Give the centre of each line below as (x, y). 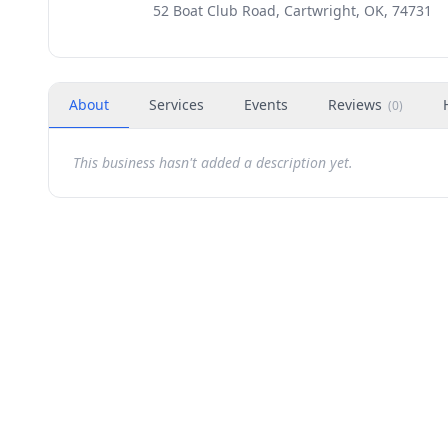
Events (266, 104)
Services (176, 104)
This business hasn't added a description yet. (213, 162)
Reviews (355, 104)
